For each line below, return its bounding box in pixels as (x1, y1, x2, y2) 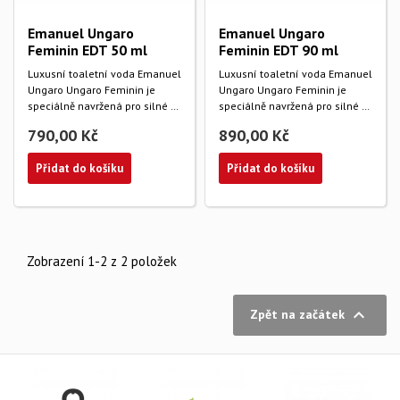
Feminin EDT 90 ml (219, 40, 338, 59)
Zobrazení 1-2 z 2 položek (27, 253, 177, 271)
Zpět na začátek (250, 305, 348, 322)
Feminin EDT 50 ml (28, 40, 147, 59)
